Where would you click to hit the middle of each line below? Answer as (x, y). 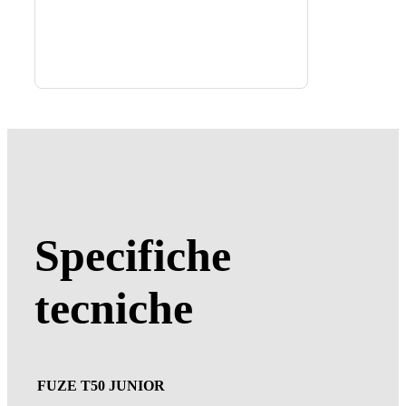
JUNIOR (136, 385)
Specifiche (132, 256)
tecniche (113, 309)
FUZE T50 (72, 385)
